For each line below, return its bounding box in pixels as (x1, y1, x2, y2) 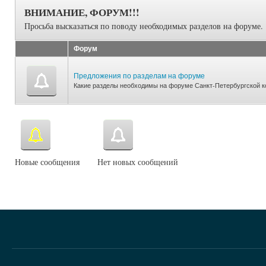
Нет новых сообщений (97, 156, 178, 167)
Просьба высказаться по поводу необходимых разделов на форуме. (24, 20, 263, 31)
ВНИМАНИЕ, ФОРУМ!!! (24, 4, 140, 20)
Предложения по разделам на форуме (74, 69, 205, 80)
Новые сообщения (15, 156, 80, 167)
